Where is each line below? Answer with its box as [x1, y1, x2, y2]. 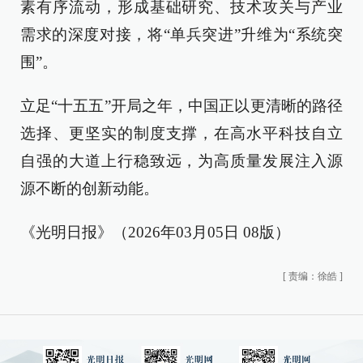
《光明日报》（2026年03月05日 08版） [20, 224, 290, 241]
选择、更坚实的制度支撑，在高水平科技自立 [20, 125, 343, 142]
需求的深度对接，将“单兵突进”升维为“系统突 [20, 26, 343, 43]
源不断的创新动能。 [20, 180, 159, 197]
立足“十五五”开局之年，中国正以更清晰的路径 [20, 97, 343, 114]
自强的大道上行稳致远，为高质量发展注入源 [20, 152, 343, 169]
